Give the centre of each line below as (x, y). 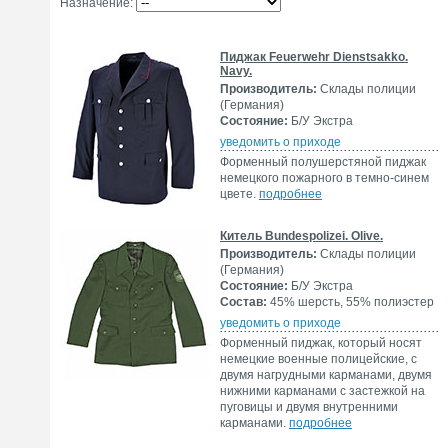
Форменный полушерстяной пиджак (323, 162)
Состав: (243, 302)
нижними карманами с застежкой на (322, 391)
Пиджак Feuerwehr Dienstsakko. (314, 57)
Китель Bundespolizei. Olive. (301, 236)
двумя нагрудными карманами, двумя (326, 375)
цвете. (239, 194)
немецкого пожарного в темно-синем (324, 178)
